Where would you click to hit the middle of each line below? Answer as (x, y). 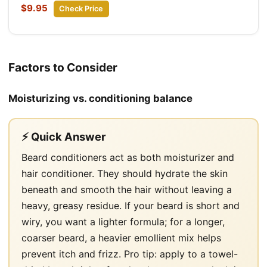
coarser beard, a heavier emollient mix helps (121, 237)
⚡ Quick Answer (64, 136)
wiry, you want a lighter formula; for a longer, (123, 221)
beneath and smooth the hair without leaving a (127, 189)
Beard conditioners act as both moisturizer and (128, 157)
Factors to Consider (63, 67)
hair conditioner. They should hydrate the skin (125, 173)
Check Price (81, 8)
